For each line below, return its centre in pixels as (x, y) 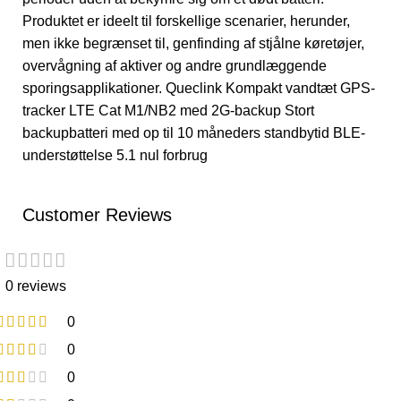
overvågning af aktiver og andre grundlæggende (175, 66)
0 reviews (35, 286)
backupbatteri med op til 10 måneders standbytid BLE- (194, 133)
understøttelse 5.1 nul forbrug (115, 155)
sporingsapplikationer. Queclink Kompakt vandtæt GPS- (199, 88)
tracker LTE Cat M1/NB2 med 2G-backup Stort (168, 111)
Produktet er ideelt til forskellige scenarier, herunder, (186, 21)
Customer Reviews (97, 215)
